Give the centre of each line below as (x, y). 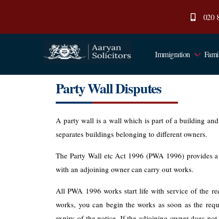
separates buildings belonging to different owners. (132, 134)
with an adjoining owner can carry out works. (125, 169)
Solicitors (56, 76)
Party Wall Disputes (109, 88)
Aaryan (54, 67)
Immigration (173, 54)
